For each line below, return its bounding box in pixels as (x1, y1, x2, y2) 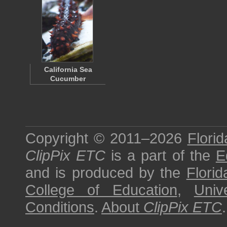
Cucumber (50, 74, 86, 83)
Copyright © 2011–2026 (25, 130, 187, 146)
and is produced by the (25, 164, 186, 181)
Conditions (25, 199, 94, 215)
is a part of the (105, 147, 216, 164)
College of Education (25, 181, 177, 198)
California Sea (44, 65, 92, 73)
